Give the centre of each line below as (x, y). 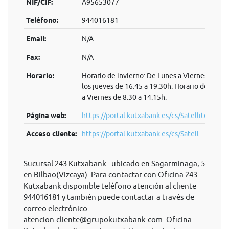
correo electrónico (55, 208)
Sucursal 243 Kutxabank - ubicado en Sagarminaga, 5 (114, 163)
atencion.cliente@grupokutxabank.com (93, 220)
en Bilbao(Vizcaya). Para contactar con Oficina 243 (110, 175)
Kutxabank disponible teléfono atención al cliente (110, 186)
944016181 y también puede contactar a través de (109, 197)
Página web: (46, 116)
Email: (36, 39)
